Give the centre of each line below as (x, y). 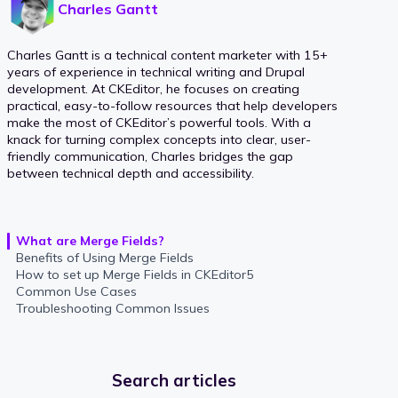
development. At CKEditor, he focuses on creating (153, 89)
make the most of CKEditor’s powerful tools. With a (159, 123)
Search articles (174, 380)
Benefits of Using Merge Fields (105, 258)
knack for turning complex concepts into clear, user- (159, 140)
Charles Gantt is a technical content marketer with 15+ (167, 56)
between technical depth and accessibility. (131, 174)
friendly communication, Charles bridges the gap (150, 157)
